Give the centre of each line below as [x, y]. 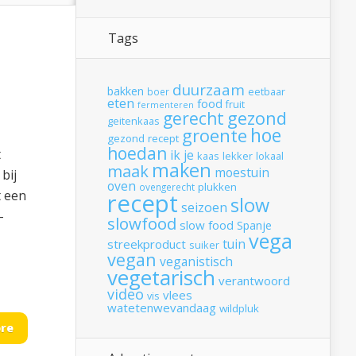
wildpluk [239, 309]
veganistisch [196, 262]
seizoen [204, 208]
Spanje [254, 226]
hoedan [137, 153]
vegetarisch [161, 278]
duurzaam [209, 90]
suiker [204, 246]
